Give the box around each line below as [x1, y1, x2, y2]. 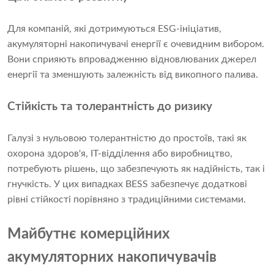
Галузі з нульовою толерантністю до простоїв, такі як [7, 133, 246, 143]
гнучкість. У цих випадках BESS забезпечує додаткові [7, 179, 247, 189]
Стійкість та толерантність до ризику [7, 100, 212, 113]
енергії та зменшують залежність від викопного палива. [7, 69, 258, 80]
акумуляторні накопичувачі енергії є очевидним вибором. [7, 39, 264, 49]
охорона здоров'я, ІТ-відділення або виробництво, [7, 148, 232, 158]
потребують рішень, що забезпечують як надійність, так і [7, 163, 265, 174]
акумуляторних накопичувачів [7, 250, 217, 265]
